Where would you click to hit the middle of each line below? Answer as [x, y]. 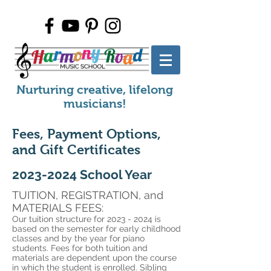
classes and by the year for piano [78, 238]
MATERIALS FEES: [59, 208]
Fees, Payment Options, [87, 134]
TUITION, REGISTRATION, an [84, 195]
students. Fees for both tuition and [80, 248]
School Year [114, 175]
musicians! [95, 103]
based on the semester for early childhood [96, 229]
